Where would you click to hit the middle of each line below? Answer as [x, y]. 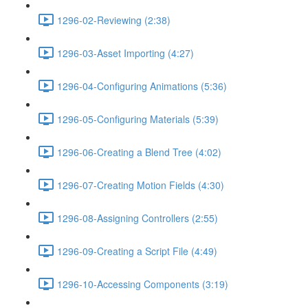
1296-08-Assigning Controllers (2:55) [137, 218]
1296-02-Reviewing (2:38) [114, 20]
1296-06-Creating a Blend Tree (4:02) [139, 152]
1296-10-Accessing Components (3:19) [143, 284]
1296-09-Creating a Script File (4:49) [137, 251]
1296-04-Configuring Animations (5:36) [142, 86]
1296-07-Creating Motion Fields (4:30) [141, 185]
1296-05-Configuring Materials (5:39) [138, 119]
